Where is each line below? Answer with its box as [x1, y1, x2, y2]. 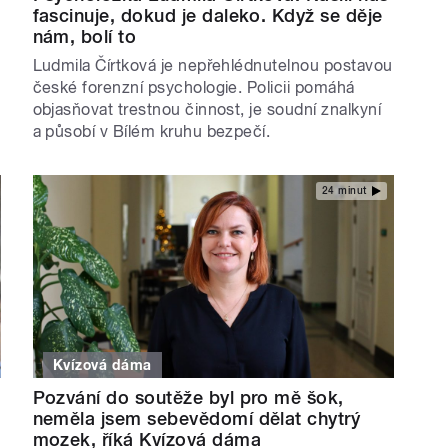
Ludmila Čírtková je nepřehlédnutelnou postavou [32, 55, 393, 75]
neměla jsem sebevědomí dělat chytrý [32, 407, 361, 429]
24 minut [321, 185, 367, 197]
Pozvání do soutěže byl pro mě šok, [32, 386, 344, 408]
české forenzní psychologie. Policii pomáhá [32, 77, 355, 97]
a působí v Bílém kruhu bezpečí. [32, 121, 271, 141]
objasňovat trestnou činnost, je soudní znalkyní [32, 99, 382, 119]
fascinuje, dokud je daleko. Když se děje [32, 4, 383, 26]
